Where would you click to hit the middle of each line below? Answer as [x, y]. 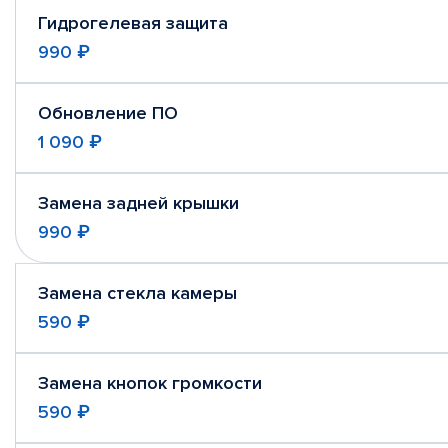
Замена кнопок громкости [150, 383]
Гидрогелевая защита [133, 23]
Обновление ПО [108, 113]
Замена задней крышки [138, 203]
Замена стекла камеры [137, 293]
